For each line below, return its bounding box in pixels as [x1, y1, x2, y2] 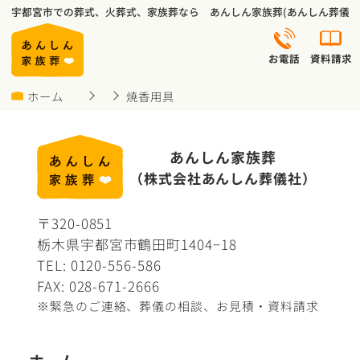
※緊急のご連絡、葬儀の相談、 [36, 297, 217, 315]
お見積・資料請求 [216, 297, 319, 315]
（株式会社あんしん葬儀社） [129, 167, 317, 188]
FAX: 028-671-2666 [36, 276, 161, 297]
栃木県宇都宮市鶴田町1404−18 [36, 234, 238, 255]
